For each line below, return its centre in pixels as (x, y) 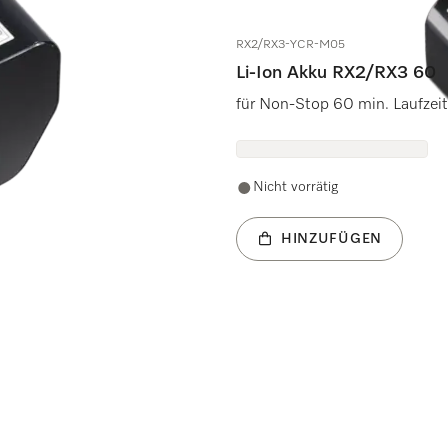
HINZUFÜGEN (331, 238)
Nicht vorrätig (295, 187)
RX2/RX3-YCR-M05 (290, 45)
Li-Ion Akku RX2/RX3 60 (335, 73)
